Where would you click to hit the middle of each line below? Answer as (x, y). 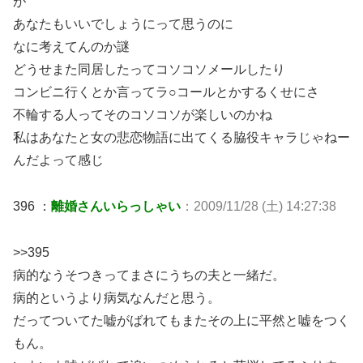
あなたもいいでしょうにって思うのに (123, 23)
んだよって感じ (58, 160)
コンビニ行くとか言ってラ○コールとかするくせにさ (166, 92)
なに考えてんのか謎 (71, 46)
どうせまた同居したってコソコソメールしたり (149, 69)
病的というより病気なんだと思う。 (117, 297)
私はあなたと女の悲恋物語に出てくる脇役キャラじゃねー (181, 137)
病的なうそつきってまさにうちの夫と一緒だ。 (149, 275)
